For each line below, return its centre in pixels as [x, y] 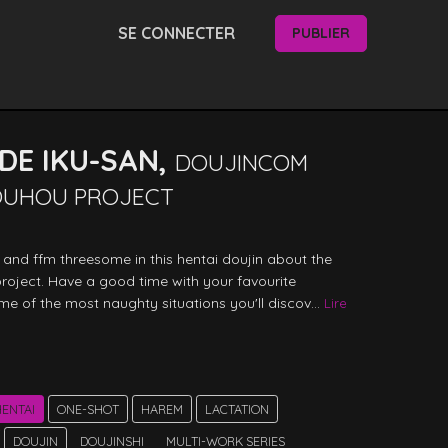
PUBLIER [320, 32]
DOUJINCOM [242, 162]
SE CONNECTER [176, 32]
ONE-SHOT [88, 408]
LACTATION [237, 408]
